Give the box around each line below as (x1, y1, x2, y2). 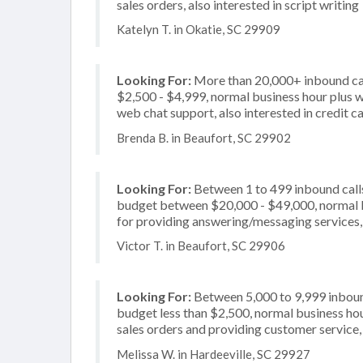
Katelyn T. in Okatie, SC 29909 (117, 22, 280, 36)
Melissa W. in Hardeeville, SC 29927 (117, 346, 310, 361)
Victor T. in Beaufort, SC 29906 (117, 238, 285, 253)
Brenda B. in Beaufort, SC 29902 (117, 130, 291, 145)
